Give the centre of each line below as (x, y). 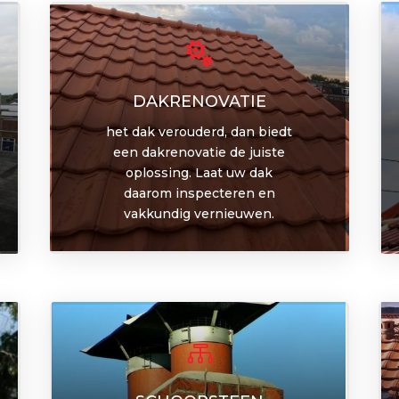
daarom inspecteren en (199, 193)
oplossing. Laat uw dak (199, 172)
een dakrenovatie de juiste (199, 152)
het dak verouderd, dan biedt (199, 131)
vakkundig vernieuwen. (199, 213)
